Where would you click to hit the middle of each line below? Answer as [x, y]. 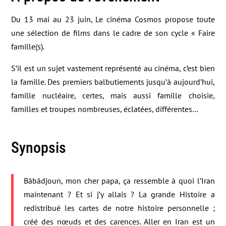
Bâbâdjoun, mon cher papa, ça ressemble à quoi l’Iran [119, 180]
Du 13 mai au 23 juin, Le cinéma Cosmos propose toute [113, 19]
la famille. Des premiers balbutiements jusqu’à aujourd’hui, [113, 81]
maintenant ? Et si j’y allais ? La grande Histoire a [119, 194]
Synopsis [39, 147]
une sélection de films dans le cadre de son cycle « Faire [113, 33]
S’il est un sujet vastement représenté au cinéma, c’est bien [113, 68]
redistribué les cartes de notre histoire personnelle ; [119, 208]
